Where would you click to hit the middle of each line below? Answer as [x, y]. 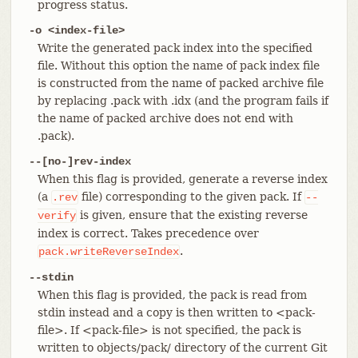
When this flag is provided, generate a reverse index [182, 179]
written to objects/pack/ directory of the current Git [182, 347]
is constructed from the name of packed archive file [180, 83]
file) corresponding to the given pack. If [191, 196]
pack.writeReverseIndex [108, 251]
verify [56, 215]
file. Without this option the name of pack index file [178, 65]
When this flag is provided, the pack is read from [172, 294]
